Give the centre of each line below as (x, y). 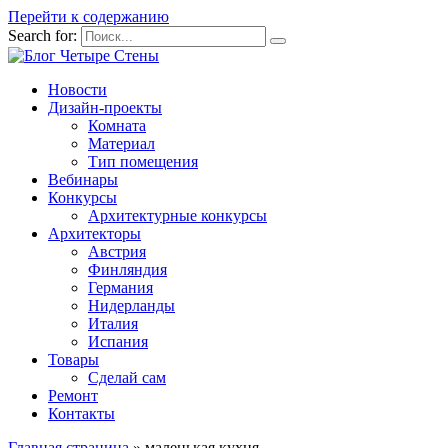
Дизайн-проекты (105, 107)
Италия (113, 323)
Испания (118, 341)
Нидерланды (131, 305)
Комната (117, 125)
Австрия (117, 251)
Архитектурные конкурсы (177, 215)
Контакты (81, 413)
